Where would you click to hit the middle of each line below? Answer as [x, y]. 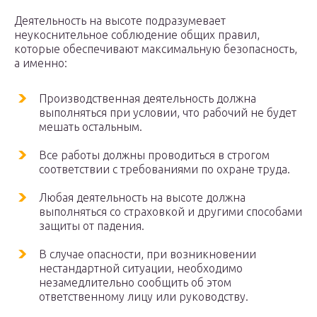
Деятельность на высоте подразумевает [120, 21]
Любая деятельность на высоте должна [142, 198]
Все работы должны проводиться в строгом [154, 155]
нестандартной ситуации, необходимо [141, 269]
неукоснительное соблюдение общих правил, [137, 35]
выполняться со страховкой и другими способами [171, 212]
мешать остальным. [91, 127]
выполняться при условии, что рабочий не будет [168, 113]
